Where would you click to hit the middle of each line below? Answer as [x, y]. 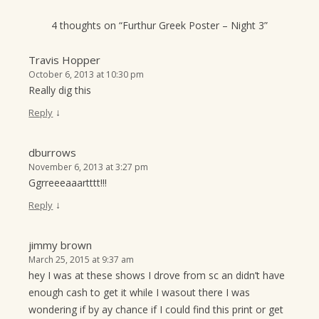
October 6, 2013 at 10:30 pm [87, 75]
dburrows [53, 153]
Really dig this [60, 90]
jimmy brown [61, 245]
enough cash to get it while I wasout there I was [140, 293]
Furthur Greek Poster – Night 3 [193, 26]
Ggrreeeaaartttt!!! [68, 183]
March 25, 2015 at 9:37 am [82, 260]
